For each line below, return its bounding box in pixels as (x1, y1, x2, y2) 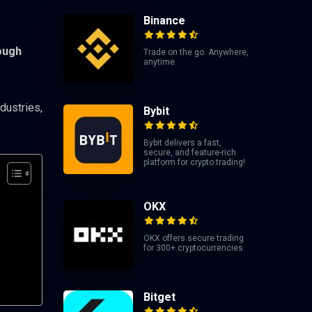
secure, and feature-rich (143, 147, 236, 157)
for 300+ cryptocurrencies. (143, 243, 245, 253)
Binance (143, 13, 185, 27)
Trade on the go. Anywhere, (143, 47, 249, 57)
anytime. (143, 56, 177, 67)
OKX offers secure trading (143, 233, 244, 244)
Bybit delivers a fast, (143, 137, 221, 148)
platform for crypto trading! (143, 157, 245, 167)
